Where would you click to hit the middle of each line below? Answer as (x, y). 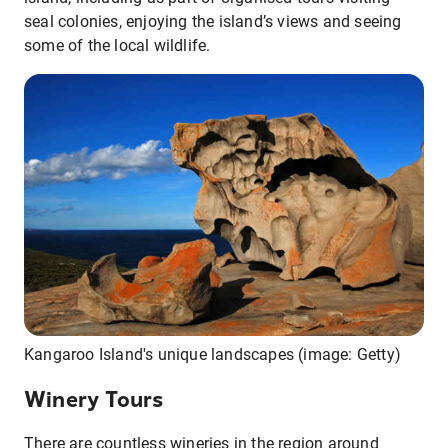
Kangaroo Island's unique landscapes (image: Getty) (212, 355)
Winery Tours (94, 399)
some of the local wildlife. (117, 46)
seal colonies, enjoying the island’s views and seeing (213, 22)
